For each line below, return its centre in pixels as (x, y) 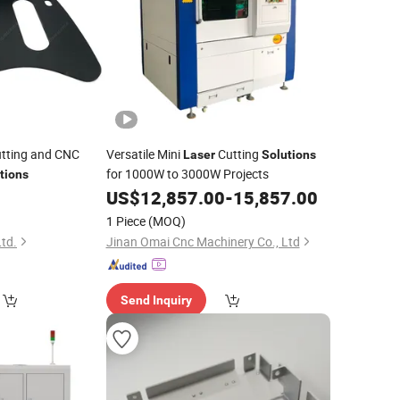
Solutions (288, 154)
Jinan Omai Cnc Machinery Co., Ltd (203, 242)
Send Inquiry (156, 300)
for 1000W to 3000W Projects (187, 174)
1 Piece (125, 221)
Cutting (238, 154)
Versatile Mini (144, 154)
